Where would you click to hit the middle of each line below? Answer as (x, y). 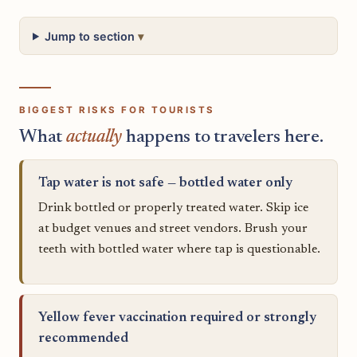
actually (94, 137)
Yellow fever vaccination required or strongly (177, 318)
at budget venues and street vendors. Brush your (173, 228)
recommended (83, 338)
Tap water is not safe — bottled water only (165, 184)
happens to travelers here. (223, 137)
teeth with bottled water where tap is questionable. (179, 249)
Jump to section (90, 36)
